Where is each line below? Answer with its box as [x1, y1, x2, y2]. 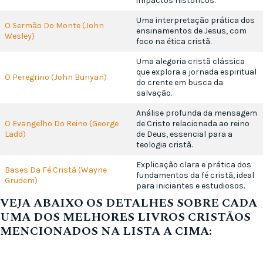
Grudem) [5, 176, 38, 186]
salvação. [136, 88, 172, 99]
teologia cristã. [136, 140, 193, 150]
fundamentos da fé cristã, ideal [136, 170, 254, 181]
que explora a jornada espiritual [136, 67, 257, 77]
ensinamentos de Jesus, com [136, 26, 247, 36]
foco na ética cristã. [136, 36, 211, 47]
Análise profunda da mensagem [136, 108, 257, 119]
